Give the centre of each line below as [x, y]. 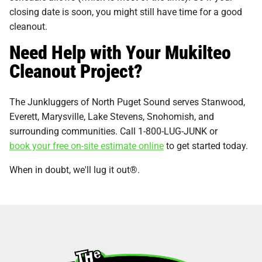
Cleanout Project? [76, 70]
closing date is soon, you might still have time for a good [126, 11]
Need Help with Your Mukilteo [120, 51]
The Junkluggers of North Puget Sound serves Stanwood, [127, 101]
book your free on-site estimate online [87, 145]
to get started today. [207, 145]
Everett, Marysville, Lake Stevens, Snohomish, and [112, 116]
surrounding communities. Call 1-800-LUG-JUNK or [113, 130]
